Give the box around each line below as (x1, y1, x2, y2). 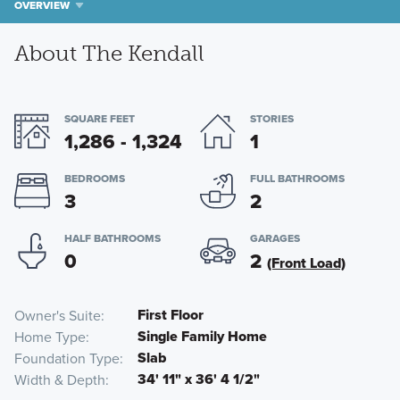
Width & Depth (13, 370, 105, 390)
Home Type (13, 327, 86, 347)
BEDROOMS (63, 171, 125, 187)
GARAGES (250, 230, 300, 247)
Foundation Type (13, 348, 120, 369)
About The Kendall (13, 40, 204, 67)
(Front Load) (267, 253, 346, 274)
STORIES (250, 111, 294, 128)
